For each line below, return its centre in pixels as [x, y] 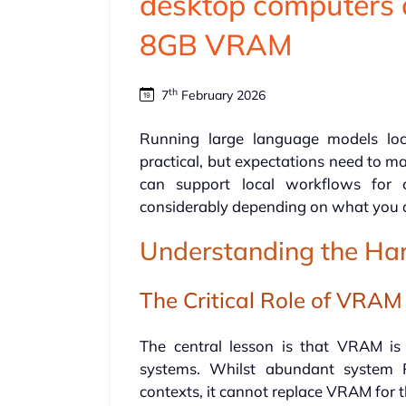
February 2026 [222, 96]
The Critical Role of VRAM [271, 300]
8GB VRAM [217, 45]
